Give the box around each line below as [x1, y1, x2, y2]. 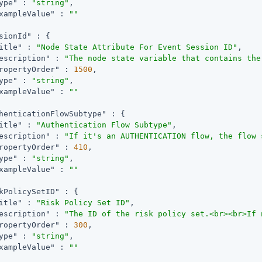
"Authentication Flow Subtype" [36, 120, 173, 129]
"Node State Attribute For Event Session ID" [36, 42, 238, 51]
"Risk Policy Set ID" [36, 198, 130, 207]
